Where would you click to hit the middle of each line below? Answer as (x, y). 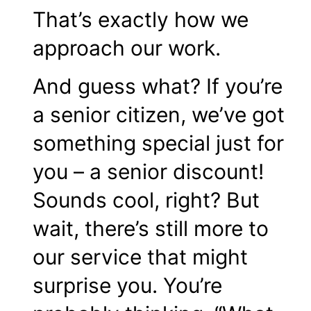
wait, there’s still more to (151, 229)
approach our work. (127, 48)
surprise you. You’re (127, 286)
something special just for (158, 143)
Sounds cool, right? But (146, 200)
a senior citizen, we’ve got (159, 115)
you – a (70, 172)
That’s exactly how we (141, 19)
